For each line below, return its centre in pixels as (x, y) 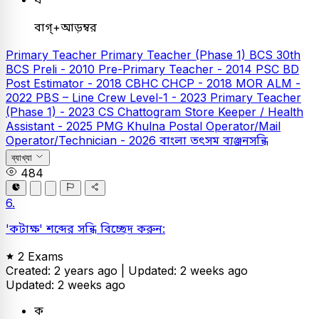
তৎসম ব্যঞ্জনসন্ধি (229, 140)
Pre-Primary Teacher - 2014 (177, 69)
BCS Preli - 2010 (52, 69)
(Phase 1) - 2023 (52, 111)
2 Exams (41, 257)
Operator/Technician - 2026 (83, 140)
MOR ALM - (268, 83)
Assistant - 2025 (51, 126)
